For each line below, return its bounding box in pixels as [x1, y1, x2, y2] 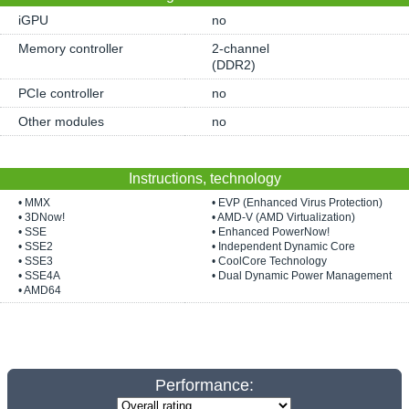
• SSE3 [18, 255, 53, 267]
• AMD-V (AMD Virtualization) [212, 211, 355, 224]
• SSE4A [18, 269, 60, 282]
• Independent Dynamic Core [212, 240, 355, 253]
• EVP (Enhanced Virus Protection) [212, 196, 383, 209]
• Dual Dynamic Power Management [212, 269, 392, 282]
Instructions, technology [128, 171, 281, 186]
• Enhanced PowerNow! [212, 225, 330, 238]
